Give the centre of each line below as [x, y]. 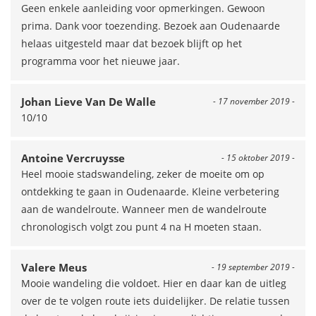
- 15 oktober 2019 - [258, 158]
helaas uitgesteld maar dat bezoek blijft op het [132, 43]
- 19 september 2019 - [253, 267]
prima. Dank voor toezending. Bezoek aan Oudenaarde [151, 26]
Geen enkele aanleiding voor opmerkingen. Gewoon [143, 8]
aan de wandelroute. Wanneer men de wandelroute [144, 209]
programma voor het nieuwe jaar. [101, 61]
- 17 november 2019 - [254, 101]
